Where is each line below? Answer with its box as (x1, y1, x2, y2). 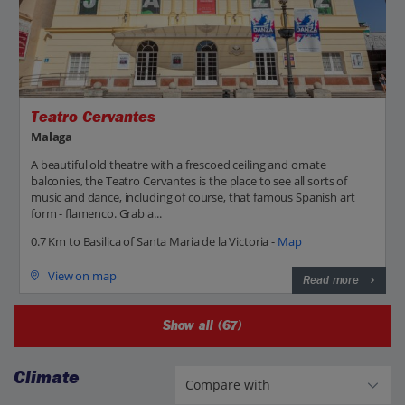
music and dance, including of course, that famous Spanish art (31, 189, 355, 206)
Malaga (31, 128, 73, 146)
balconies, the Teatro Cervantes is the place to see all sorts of (31, 173, 348, 190)
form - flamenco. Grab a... (31, 205, 162, 222)
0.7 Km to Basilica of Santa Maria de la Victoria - (31, 233, 278, 250)
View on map (48, 267, 117, 284)
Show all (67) (162, 318, 243, 334)
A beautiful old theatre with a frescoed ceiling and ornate (31, 156, 326, 174)
